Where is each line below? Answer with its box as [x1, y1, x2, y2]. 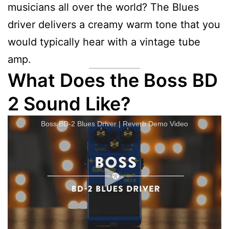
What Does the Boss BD [8, 68, 218, 91]
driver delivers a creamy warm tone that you [8, 18, 220, 31]
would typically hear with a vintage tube [8, 35, 200, 48]
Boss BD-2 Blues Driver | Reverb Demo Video [41, 119, 188, 128]
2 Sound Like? [8, 92, 131, 115]
